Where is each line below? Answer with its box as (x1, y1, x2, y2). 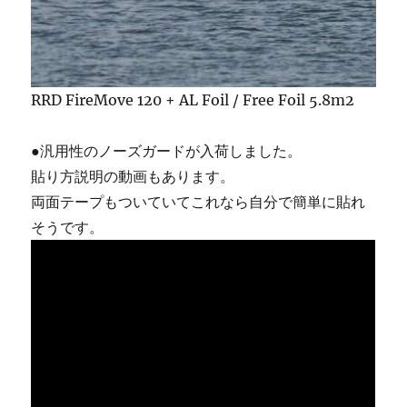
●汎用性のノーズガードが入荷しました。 (31, 142, 303, 161)
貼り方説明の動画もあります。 (31, 167, 235, 186)
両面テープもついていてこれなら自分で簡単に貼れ (31, 193, 366, 212)
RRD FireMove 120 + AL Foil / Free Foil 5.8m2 (31, 91, 355, 110)
